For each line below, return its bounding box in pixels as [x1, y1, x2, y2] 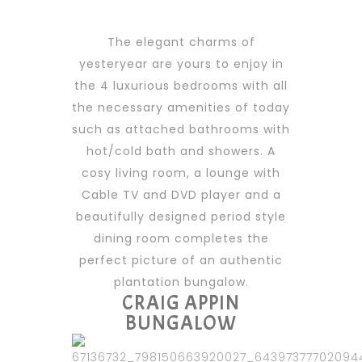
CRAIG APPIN [122, 290, 240, 317]
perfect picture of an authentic [79, 252, 283, 269]
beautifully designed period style [76, 208, 286, 225]
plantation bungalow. [113, 274, 249, 291]
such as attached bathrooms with [72, 121, 290, 138]
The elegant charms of [107, 34, 255, 51]
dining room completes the [93, 230, 269, 247]
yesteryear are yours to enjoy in [78, 56, 284, 73]
